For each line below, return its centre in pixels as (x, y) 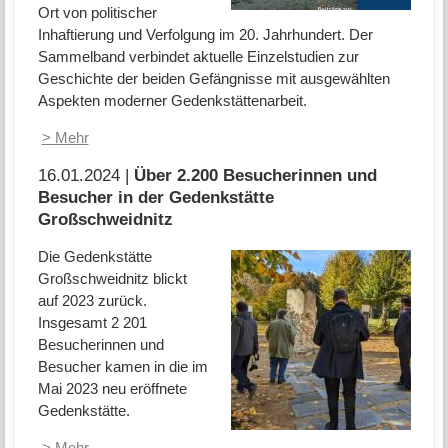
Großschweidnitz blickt (112, 279)
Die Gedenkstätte (94, 257)
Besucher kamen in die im (122, 367)
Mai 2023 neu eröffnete (112, 389)
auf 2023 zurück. (92, 301)
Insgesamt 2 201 (92, 323)
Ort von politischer (97, 12)
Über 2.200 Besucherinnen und (255, 174)
